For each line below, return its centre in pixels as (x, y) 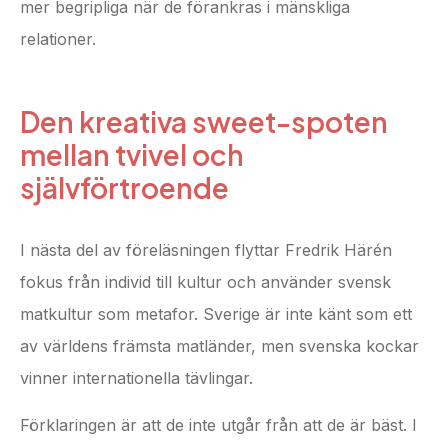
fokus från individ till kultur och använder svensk (205, 282)
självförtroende (124, 188)
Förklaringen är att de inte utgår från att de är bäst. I (218, 424)
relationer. (58, 39)
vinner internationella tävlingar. (136, 378)
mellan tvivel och (132, 155)
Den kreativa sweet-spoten (204, 122)
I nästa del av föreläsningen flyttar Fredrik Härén (206, 250)
